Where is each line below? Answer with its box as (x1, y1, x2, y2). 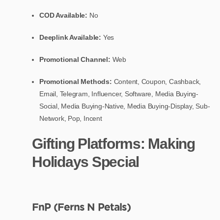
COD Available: (39, 11, 89, 19)
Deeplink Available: (39, 33, 102, 41)
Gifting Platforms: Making (32, 135, 195, 152)
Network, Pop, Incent (39, 114, 102, 122)
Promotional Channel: (39, 55, 110, 63)
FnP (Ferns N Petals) (32, 200, 131, 213)
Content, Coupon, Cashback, (113, 77, 201, 85)
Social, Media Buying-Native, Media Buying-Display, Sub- (39, 102, 210, 110)
